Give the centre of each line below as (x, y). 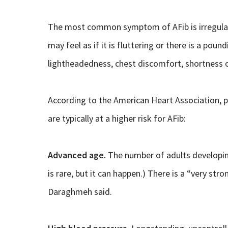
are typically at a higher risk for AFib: (117, 119)
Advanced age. (77, 155)
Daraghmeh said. (80, 192)
